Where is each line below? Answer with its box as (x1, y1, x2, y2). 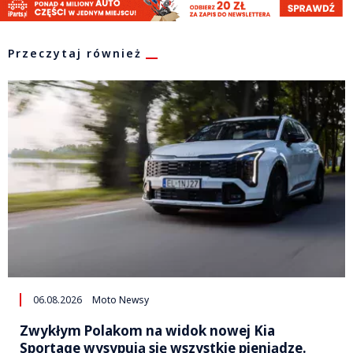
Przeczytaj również (8, 45, 142, 61)
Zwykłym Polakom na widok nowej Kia (20, 321, 275, 340)
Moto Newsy (92, 292, 149, 307)
